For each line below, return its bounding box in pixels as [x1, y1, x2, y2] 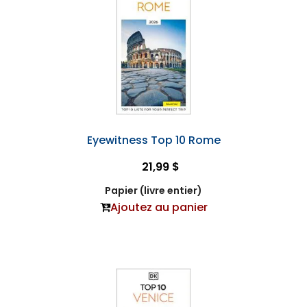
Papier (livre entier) [105, 184, 202, 198]
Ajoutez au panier [110, 199, 208, 216]
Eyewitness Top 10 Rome [86, 132, 221, 149]
